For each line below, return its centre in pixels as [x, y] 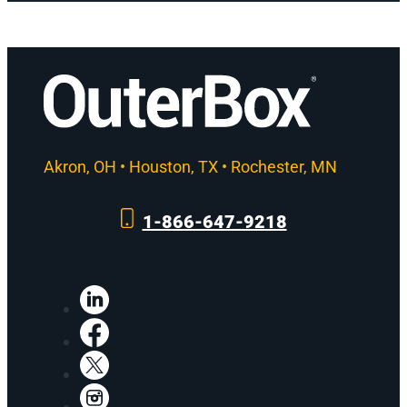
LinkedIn [140, 294]
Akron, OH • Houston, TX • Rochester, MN [190, 166]
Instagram [146, 392]
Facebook [144, 327]
